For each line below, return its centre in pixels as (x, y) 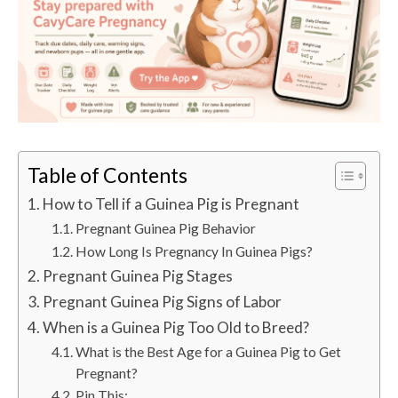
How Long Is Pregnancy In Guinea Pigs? (195, 251)
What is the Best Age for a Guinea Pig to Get (209, 351)
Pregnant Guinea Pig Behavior (166, 228)
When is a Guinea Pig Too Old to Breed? (176, 327)
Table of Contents (107, 175)
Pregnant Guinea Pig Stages (138, 275)
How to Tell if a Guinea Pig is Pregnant (171, 203)
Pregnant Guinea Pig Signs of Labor (164, 301)
